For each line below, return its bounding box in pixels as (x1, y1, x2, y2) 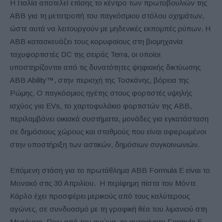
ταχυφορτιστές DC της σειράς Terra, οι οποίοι (10, 50, 161, 58)
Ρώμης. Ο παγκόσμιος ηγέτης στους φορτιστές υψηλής (10, 88, 192, 97)
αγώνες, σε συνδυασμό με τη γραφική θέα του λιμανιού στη (10, 204, 207, 213)
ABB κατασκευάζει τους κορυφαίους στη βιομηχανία (10, 37, 183, 46)
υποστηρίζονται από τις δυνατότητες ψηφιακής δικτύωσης (10, 62, 201, 71)
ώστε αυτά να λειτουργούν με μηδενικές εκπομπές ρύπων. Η (10, 24, 211, 33)
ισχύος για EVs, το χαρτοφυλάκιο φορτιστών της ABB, (10, 101, 192, 110)
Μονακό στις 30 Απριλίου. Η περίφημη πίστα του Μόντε (10, 178, 196, 187)
